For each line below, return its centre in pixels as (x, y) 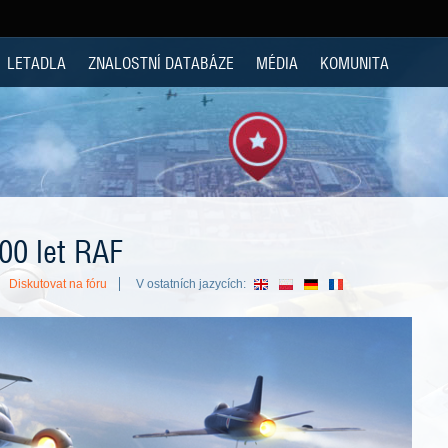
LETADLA (36, 62)
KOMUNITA (354, 62)
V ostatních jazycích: (191, 284)
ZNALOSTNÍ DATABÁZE (161, 62)
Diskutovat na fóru (58, 284)
